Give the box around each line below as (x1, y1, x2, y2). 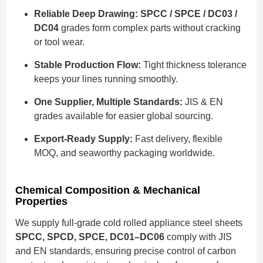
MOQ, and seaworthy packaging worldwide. (34, 148, 215, 159)
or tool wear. (34, 37, 85, 48)
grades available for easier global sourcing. (34, 111, 214, 122)
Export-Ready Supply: (34, 134, 133, 144)
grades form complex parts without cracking (59, 23, 241, 33)
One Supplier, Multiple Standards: (34, 97, 183, 107)
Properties (15, 195, 68, 208)
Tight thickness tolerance (141, 60, 247, 70)
